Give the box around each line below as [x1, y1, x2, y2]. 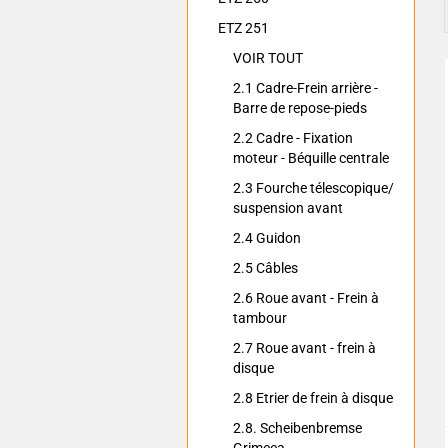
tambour [233, 310, 287, 326]
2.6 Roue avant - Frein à [233, 290, 379, 306]
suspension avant [233, 200, 343, 216]
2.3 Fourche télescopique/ [233, 180, 394, 196]
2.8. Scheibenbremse [233, 420, 362, 436]
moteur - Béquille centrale [233, 150, 389, 166]
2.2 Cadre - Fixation [233, 130, 353, 146]
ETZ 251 [218, 20, 269, 36]
